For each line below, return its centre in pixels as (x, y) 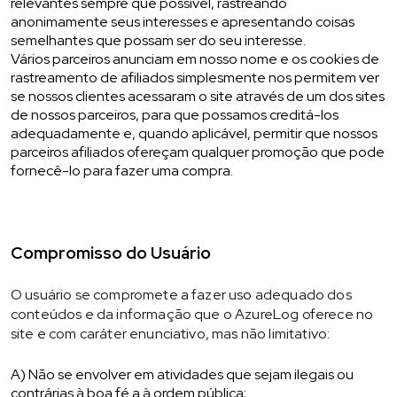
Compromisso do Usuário (111, 253)
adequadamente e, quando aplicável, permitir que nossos (194, 133)
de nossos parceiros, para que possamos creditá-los (175, 115)
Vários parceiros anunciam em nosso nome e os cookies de (195, 59)
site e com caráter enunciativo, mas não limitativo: (171, 334)
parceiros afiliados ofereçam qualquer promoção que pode (198, 152)
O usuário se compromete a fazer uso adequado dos (181, 295)
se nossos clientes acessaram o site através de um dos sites (198, 96)
